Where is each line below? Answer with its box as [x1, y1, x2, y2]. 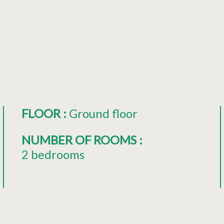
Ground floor [68, 105, 137, 120]
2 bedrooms [21, 146, 84, 161]
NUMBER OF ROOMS [21, 132, 139, 147]
